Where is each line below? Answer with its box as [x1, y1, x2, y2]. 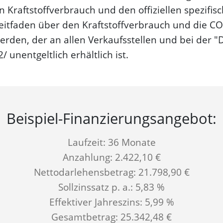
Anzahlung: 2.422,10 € [62, 150, 161, 164]
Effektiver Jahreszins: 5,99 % [49, 195, 174, 209]
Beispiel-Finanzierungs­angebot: [6, 109, 217, 128]
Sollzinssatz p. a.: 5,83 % [58, 180, 165, 194]
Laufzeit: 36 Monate [67, 135, 156, 149]
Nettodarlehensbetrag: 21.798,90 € [33, 165, 190, 179]
